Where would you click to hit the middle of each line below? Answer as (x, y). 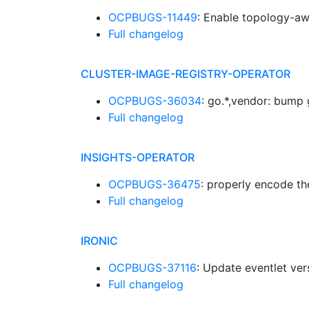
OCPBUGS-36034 (155, 101)
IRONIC (99, 241)
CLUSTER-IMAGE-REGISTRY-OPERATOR (186, 74)
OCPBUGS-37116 (152, 268)
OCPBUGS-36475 (154, 184)
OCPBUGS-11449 (153, 17)
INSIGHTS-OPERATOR (138, 157)
